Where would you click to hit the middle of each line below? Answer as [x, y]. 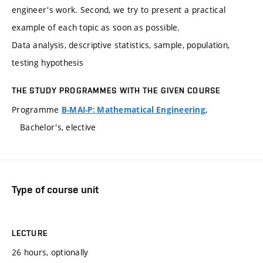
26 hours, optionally [50, 252]
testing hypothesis [48, 63]
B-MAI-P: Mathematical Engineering [134, 110]
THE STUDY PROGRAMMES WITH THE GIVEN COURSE [116, 91]
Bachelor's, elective [58, 127]
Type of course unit [55, 190]
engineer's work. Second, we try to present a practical [119, 10]
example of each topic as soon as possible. [96, 28]
